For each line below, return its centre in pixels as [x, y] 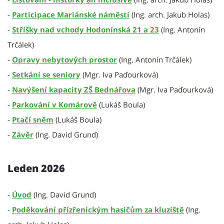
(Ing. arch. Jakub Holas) [170, 14]
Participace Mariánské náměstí [71, 14]
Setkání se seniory [46, 74]
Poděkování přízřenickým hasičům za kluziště [98, 209]
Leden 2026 [36, 168]
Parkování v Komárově [54, 104]
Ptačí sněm [33, 119]
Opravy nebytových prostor [64, 59]
